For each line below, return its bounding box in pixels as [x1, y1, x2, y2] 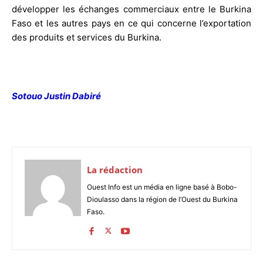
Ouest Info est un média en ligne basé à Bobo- [87, 182, 237, 191]
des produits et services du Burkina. [12, 31, 161, 43]
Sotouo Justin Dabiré [12, 90, 101, 102]
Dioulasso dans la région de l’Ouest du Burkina [87, 194, 238, 204]
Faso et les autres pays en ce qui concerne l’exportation [12, 17, 251, 29]
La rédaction [87, 163, 143, 176]
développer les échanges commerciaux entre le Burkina [12, 3, 251, 15]
